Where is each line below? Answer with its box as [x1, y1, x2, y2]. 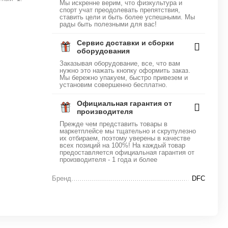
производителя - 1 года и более [60, 156, 158, 163]
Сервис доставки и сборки [77, 39, 175, 47]
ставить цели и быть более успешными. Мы [60, 13, 195, 21]
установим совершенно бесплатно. [60, 81, 168, 89]
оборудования [77, 47, 130, 55]
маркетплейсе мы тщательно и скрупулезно [60, 127, 196, 135]
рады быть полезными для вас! [60, 20, 157, 28]
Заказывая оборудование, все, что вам [60, 60, 181, 67]
